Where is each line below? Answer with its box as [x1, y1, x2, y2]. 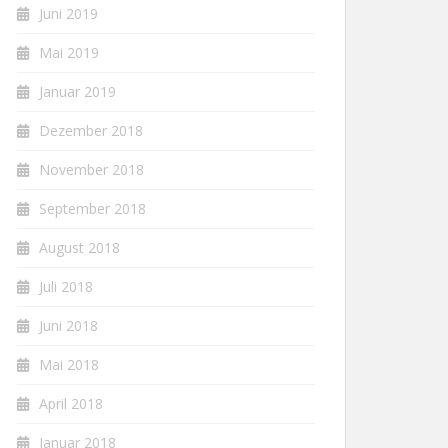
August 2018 [39, 238, 120, 257]
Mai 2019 [39, 43, 99, 62]
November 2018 [39, 160, 144, 179]
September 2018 [39, 199, 146, 218]
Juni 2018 [39, 316, 98, 335]
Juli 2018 [39, 277, 93, 296]
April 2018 [39, 394, 103, 413]
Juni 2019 [39, 4, 98, 23]
